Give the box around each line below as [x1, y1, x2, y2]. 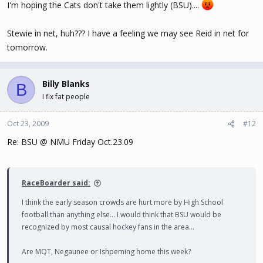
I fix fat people [42, 92, 90, 102]
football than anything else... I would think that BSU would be [22, 210, 221, 220]
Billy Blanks [42, 78, 90, 89]
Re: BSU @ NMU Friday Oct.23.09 [7, 136, 133, 147]
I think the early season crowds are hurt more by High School [22, 197, 223, 207]
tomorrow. [7, 42, 48, 53]
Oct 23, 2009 [7, 119, 49, 129]
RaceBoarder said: [22, 178, 90, 188]
